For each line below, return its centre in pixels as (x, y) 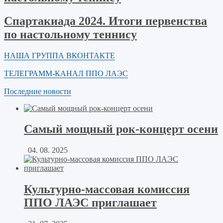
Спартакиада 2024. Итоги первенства (106, 21)
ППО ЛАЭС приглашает (90, 203)
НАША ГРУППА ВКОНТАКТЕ (59, 55)
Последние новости (38, 91)
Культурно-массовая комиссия (107, 189)
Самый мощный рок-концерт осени (121, 129)
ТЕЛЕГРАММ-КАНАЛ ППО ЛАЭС (66, 73)
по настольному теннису (70, 34)
